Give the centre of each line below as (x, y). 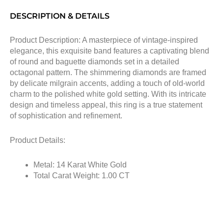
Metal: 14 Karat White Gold (80, 165)
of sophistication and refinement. (66, 115)
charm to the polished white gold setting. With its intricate (108, 94)
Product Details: (38, 140)
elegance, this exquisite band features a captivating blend (110, 51)
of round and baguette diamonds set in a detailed (95, 61)
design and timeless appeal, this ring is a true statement (106, 105)
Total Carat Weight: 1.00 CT (82, 175)
